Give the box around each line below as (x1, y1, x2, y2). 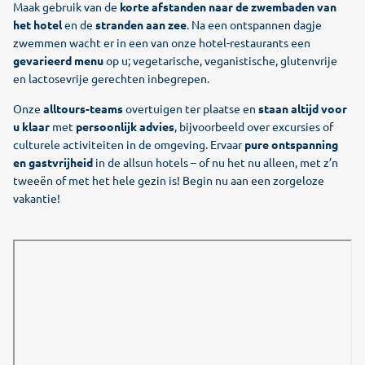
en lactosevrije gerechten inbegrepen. (13, 71, 212, 86)
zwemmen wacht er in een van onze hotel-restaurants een (13, 35, 310, 50)
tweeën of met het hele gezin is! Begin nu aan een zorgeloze (13, 173, 324, 187)
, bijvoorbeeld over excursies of (174, 119, 333, 134)
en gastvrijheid (13, 155, 93, 169)
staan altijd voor (258, 101, 347, 116)
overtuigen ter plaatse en (123, 101, 258, 116)
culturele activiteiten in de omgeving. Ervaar (13, 137, 244, 152)
